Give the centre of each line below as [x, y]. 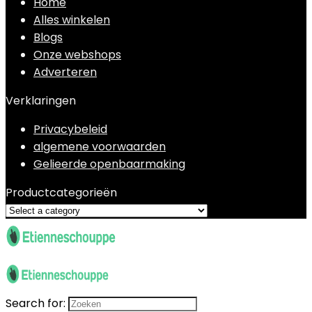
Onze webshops [77, 55]
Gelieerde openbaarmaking [109, 164]
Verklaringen [41, 101]
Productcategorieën [61, 193]
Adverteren [65, 72]
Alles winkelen [72, 20]
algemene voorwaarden [100, 147]
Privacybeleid [70, 129]
